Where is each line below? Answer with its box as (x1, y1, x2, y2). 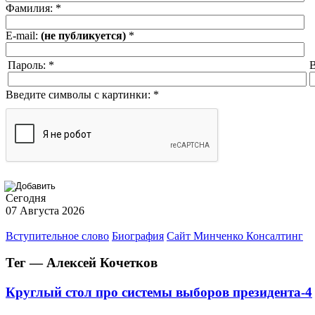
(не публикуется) (41, 29, 126, 41)
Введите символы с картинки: (6, 88, 153, 101)
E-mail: (6, 29, 41, 41)
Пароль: (8, 58, 49, 71)
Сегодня (6, 191, 46, 204)
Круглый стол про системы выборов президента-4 (6, 285, 312, 300)
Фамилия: (6, 1, 56, 14)
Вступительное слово (6, 229, 109, 242)
